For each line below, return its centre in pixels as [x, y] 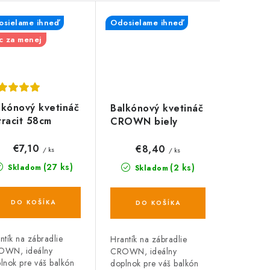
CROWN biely [144, 121]
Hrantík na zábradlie [149, 239]
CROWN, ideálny [143, 251]
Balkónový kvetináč [157, 108]
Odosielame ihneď [147, 22]
